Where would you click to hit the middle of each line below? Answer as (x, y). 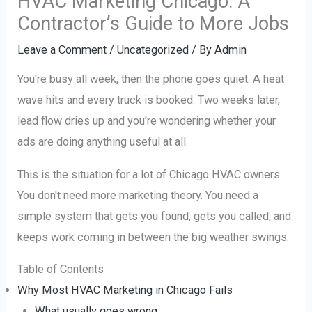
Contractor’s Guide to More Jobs (154, 23)
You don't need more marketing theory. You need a (138, 195)
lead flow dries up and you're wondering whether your (147, 121)
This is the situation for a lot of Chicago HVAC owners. (150, 174)
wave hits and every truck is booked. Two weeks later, (149, 100)
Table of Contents (61, 269)
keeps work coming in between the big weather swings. (154, 237)
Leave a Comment (62, 49)
